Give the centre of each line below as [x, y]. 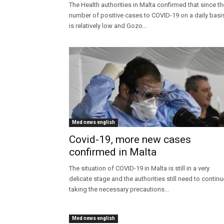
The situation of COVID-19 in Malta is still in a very [139, 168]
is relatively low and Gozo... [108, 26]
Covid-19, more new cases [130, 140]
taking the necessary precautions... [119, 189]
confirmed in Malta [113, 152]
